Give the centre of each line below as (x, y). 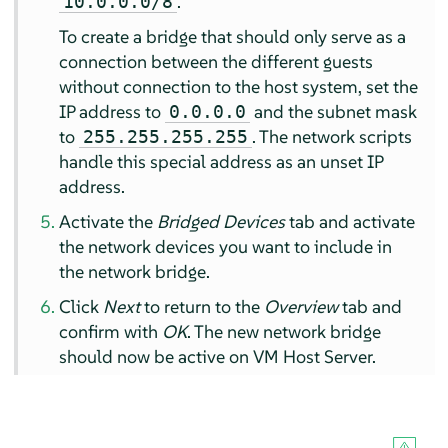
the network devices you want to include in (226, 246)
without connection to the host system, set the (239, 86)
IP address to (112, 111)
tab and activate (350, 221)
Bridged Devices (221, 221)
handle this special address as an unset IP (221, 161)
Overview (301, 306)
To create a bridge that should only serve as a (233, 36)
